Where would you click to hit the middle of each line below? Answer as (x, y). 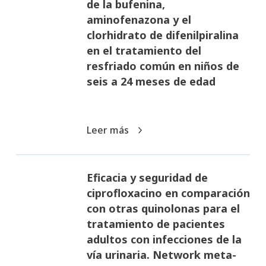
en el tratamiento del (144, 50)
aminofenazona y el (139, 19)
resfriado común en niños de (163, 66)
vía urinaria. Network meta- (161, 254)
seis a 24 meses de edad (151, 81)
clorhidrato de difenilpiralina (162, 35)
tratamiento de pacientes (156, 224)
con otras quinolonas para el (163, 208)
